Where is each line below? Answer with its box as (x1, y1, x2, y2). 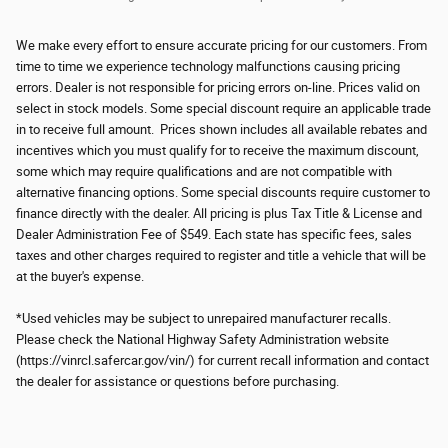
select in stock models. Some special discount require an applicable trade (16, 100, 431, 116)
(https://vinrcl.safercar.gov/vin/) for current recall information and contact (16, 352, 429, 368)
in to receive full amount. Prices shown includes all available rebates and (16, 121, 427, 137)
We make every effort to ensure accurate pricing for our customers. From (16, 37, 427, 53)
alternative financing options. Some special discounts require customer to (16, 184, 430, 200)
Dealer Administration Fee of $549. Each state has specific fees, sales (16, 226, 412, 242)
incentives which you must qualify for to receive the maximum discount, (16, 142, 419, 158)
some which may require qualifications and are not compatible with (16, 163, 392, 179)
